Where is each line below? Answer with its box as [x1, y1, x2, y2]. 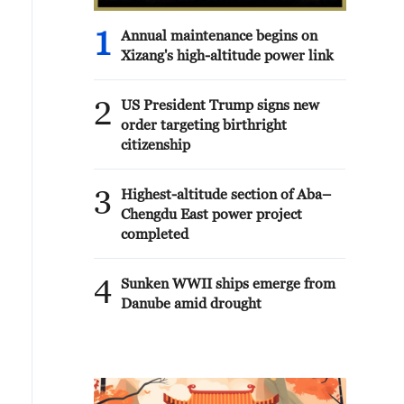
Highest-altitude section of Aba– [121, 186, 331, 202]
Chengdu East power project [121, 206, 302, 222]
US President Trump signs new [121, 96, 319, 113]
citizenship [121, 136, 190, 152]
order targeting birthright [121, 116, 287, 133]
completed [121, 225, 188, 242]
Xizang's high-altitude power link [121, 47, 334, 63]
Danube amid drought [121, 295, 262, 311]
